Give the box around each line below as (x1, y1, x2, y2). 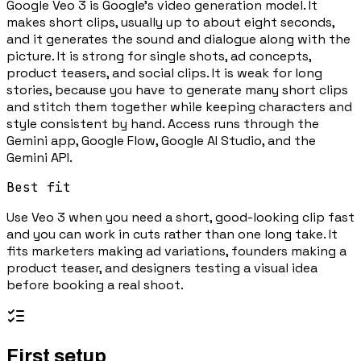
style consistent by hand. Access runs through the (6, 114, 319, 132)
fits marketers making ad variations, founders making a (6, 242, 346, 259)
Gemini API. (6, 148, 73, 166)
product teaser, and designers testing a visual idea (6, 259, 317, 276)
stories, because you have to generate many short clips (6, 81, 348, 98)
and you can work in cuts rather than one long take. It (6, 225, 338, 243)
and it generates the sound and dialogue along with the (6, 30, 351, 48)
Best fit (6, 178, 71, 196)
